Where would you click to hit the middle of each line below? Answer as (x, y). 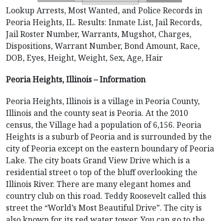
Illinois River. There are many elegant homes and (98, 184)
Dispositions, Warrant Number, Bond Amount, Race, (103, 46)
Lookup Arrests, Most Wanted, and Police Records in (104, 10)
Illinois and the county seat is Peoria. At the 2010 (97, 113)
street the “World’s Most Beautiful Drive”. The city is (104, 208)
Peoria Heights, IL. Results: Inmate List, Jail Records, (104, 22)
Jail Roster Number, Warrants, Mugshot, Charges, (99, 34)
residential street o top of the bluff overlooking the (102, 172)
